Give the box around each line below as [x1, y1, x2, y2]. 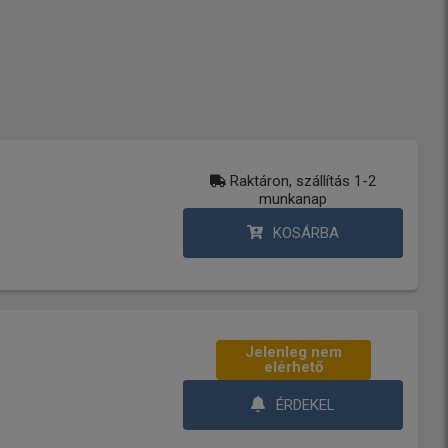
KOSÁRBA [272, 223, 339, 242]
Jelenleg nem [244, 342, 342, 361]
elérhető [263, 357, 323, 376]
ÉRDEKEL [276, 395, 335, 414]
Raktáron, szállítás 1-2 [230, 171, 376, 190]
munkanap [259, 189, 327, 208]
